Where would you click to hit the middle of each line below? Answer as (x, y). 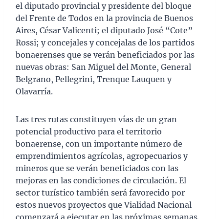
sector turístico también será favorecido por (100, 193)
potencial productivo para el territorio (89, 132)
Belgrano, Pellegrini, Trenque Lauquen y (94, 79)
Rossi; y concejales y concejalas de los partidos (105, 43)
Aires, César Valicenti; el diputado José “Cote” (104, 31)
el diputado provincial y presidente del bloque (104, 6)
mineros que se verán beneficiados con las (97, 168)
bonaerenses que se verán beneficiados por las (105, 55)
